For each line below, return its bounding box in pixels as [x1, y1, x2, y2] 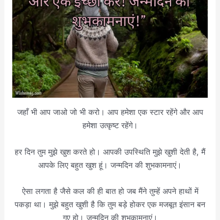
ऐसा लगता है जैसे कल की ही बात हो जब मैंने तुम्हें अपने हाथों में [22, 186, 198, 196]
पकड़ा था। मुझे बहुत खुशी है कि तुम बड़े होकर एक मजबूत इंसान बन [15, 199, 205, 209]
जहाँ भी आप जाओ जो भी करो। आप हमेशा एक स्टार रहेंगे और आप [17, 107, 203, 117]
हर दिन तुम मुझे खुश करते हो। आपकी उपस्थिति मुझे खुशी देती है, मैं [15, 146, 205, 157]
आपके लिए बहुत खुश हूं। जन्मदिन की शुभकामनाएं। [38, 160, 182, 170]
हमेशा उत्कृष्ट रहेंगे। [82, 120, 138, 131]
